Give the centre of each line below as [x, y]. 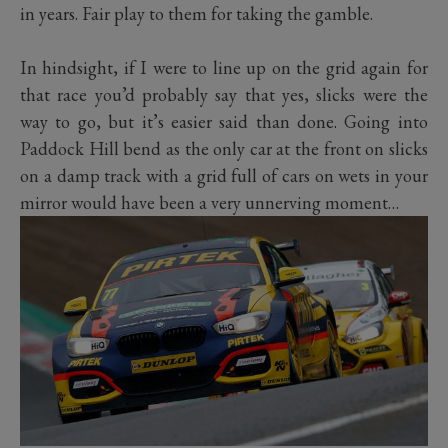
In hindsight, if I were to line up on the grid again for [224, 68]
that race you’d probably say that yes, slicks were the [224, 95]
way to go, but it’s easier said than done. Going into [224, 122]
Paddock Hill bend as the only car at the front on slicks [224, 149]
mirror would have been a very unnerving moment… [209, 203]
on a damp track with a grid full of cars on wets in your [224, 176]
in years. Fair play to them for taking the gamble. [196, 14]
